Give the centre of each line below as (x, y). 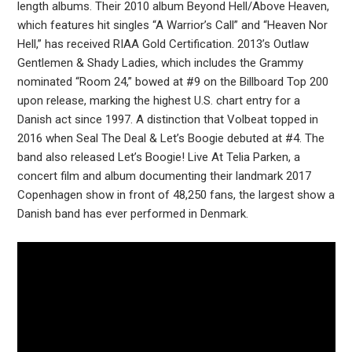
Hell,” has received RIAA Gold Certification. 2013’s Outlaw (163, 44)
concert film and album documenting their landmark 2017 (164, 176)
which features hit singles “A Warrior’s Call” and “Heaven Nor (172, 25)
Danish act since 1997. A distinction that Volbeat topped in (167, 119)
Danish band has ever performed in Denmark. (132, 214)
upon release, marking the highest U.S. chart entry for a (158, 101)
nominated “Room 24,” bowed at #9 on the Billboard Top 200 (172, 82)
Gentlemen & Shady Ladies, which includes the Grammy (160, 63)
